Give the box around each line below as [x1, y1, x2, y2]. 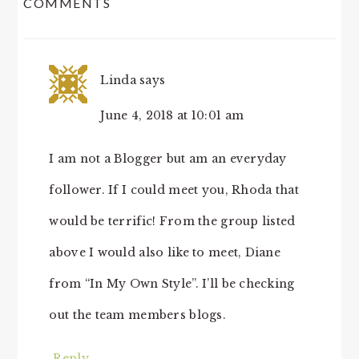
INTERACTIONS [22, 17, 178, 38]
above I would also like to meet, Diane [49, 245, 281, 260]
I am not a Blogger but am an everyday [49, 151, 287, 166]
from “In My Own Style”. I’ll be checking [49, 276, 295, 291]
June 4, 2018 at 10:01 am [100, 108, 244, 123]
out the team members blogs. [49, 308, 226, 322]
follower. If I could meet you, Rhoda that [49, 183, 299, 197]
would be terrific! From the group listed [49, 214, 296, 228]
